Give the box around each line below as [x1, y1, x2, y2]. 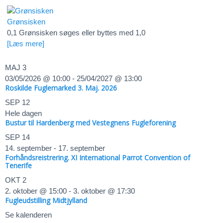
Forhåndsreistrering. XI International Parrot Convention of [5, 153, 190, 163]
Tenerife [5, 161, 32, 171]
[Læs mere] [7, 39, 44, 48]
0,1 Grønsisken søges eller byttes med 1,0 [7, 28, 145, 37]
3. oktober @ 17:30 [73, 187, 135, 196]
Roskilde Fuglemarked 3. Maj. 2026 [5, 83, 117, 93]
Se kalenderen [5, 211, 52, 220]
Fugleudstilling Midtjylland [5, 196, 87, 206]
